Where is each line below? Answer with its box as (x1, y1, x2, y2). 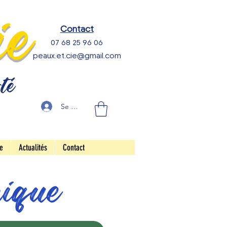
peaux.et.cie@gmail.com (32, 51, 121, 61)
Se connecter (61, 101, 104, 111)
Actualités (18, 142, 47, 153)
